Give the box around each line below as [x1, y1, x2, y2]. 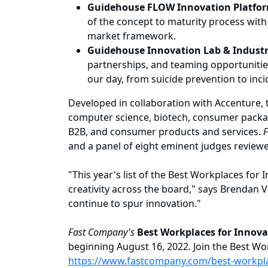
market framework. [87, 29, 176, 43]
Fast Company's [68, 226, 135, 239]
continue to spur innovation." [68, 197, 201, 211]
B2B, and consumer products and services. [68, 125, 263, 139]
